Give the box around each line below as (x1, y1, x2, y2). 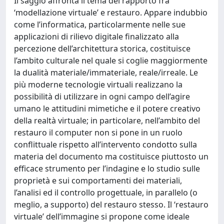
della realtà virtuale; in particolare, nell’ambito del (14, 115, 200, 126)
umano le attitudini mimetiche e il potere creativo (14, 103, 200, 114)
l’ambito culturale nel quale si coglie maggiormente (14, 55, 207, 66)
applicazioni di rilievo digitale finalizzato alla (14, 31, 179, 42)
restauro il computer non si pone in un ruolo (14, 127, 182, 138)
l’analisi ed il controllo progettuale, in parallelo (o (14, 187, 197, 198)
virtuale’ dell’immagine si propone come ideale (14, 211, 189, 222)
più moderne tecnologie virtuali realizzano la (14, 79, 182, 90)
